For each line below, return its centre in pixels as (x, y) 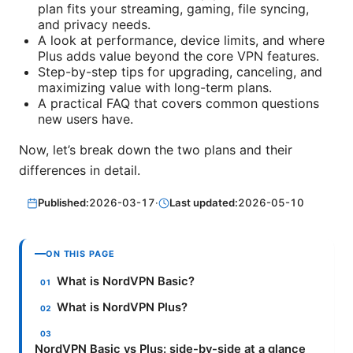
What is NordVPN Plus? (123, 308)
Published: (64, 203)
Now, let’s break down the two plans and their (156, 149)
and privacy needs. (94, 24)
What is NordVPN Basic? (126, 282)
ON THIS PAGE (80, 254)
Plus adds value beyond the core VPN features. (178, 56)
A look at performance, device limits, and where (181, 40)
